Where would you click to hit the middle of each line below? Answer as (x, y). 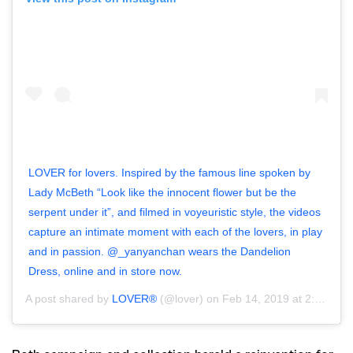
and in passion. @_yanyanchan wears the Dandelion (160, 252)
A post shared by (69, 299)
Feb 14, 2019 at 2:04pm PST (268, 299)
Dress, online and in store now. (105, 271)
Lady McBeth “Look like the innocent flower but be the (162, 193)
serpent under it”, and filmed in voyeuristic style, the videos (175, 212)
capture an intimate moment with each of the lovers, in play (175, 232)
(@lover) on (190, 299)
